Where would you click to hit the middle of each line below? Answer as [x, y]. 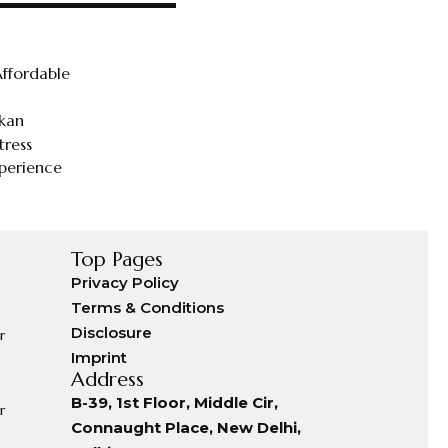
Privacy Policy [125, 282]
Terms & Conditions [147, 307]
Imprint [99, 357]
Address [107, 379]
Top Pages [117, 259]
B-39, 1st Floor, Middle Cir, [174, 402]
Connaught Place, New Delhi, [186, 427]
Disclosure [111, 332]
